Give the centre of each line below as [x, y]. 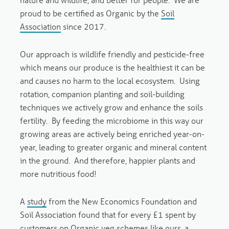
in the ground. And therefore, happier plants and [107, 161]
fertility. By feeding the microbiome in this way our [111, 121]
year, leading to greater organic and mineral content [113, 147]
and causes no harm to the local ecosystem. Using [110, 81]
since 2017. [83, 27]
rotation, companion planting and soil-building [102, 94]
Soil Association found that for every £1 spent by [108, 215]
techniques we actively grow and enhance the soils [111, 107]
